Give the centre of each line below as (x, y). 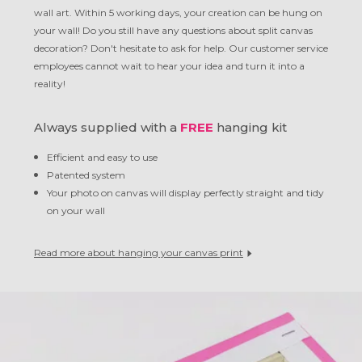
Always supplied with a (107, 127)
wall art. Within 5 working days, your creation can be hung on (178, 13)
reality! (50, 84)
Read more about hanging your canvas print (139, 253)
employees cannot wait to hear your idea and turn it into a (169, 66)
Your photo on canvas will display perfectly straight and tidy (185, 193)
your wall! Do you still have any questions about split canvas (173, 30)
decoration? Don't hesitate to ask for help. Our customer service (181, 48)
